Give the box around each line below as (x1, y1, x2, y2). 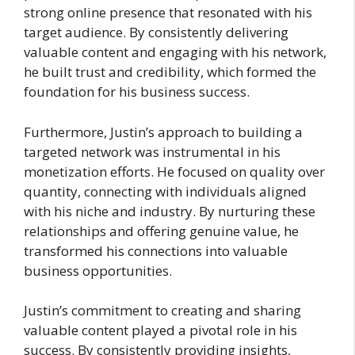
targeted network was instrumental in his (24, 142, 281, 161)
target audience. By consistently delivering (24, 23, 288, 41)
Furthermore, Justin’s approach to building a (24, 122, 303, 141)
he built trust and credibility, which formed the (24, 63, 316, 81)
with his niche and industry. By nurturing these (24, 201, 315, 220)
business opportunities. (24, 261, 172, 280)
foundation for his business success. (24, 82, 250, 101)
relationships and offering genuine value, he (24, 221, 299, 240)
